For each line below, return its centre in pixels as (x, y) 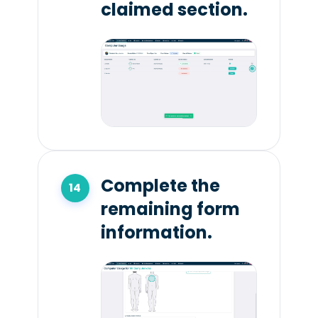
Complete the (160, 185)
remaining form (170, 209)
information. (156, 232)
